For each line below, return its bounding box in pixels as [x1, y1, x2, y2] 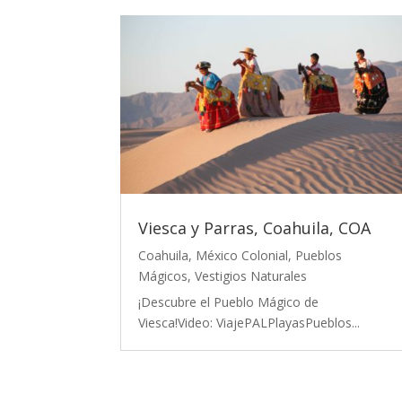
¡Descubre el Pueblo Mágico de [138, 293, 319, 311]
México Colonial [196, 247, 289, 265]
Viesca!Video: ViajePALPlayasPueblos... [138, 314, 361, 332]
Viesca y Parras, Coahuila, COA [138, 217, 371, 240]
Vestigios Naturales [195, 267, 308, 285]
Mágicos [138, 267, 188, 285]
